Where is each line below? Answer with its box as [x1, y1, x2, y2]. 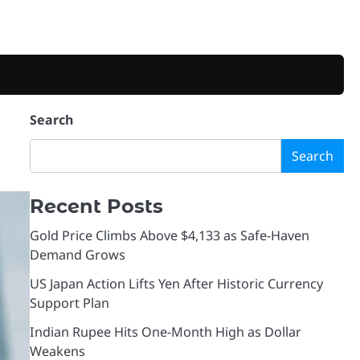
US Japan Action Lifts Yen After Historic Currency [29, 275, 323, 292]
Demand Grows [29, 246, 125, 264]
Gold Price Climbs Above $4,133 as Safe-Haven [29, 227, 309, 244]
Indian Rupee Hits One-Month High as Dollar [29, 323, 301, 341]
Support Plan [29, 294, 109, 312]
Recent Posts [29, 194, 163, 218]
